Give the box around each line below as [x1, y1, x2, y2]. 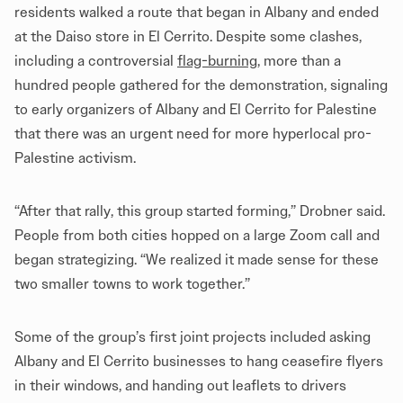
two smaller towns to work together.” [14, 274, 250, 292]
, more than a [257, 51, 341, 69]
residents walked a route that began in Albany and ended [14, 3, 379, 21]
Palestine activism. [14, 148, 139, 166]
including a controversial [14, 51, 177, 69]
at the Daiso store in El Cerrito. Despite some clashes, [14, 27, 362, 45]
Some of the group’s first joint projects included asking [14, 327, 371, 345]
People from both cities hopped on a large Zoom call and [14, 226, 380, 244]
